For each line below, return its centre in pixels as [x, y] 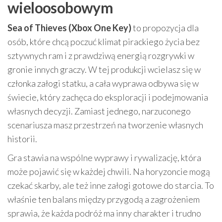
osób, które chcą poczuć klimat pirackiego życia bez [104, 42]
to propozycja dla [165, 28]
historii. [22, 139]
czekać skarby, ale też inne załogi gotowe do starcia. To [111, 185]
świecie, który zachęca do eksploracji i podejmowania [108, 97]
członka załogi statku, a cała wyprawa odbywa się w [103, 83]
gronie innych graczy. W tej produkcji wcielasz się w [104, 69]
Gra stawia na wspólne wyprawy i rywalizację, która [104, 158]
